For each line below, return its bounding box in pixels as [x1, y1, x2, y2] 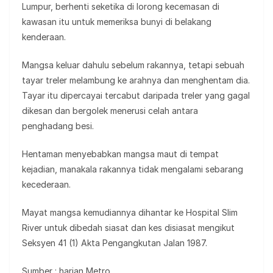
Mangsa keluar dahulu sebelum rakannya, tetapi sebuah [22, 60, 244, 71]
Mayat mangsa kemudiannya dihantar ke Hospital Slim [22, 207, 238, 218]
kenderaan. [22, 32, 66, 43]
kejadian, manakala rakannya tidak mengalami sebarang [22, 164, 243, 175]
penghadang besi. [22, 121, 94, 132]
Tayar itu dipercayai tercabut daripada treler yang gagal [22, 90, 250, 101]
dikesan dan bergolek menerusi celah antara [22, 105, 198, 116]
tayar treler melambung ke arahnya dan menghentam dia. [22, 75, 250, 86]
